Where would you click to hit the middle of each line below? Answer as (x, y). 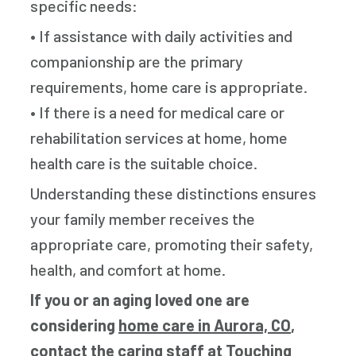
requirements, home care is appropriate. (169, 87)
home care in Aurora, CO (205, 325)
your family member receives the (143, 219)
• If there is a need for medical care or (158, 112)
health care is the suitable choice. (144, 163)
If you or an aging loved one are (140, 300)
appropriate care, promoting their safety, (172, 244)
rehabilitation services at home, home (159, 137)
